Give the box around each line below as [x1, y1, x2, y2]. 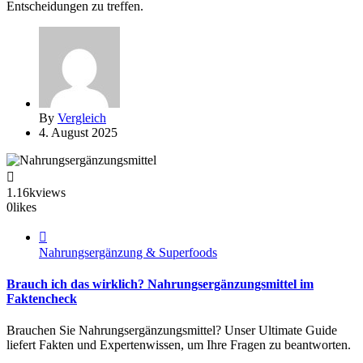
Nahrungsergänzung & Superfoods [39, 245, 217, 259]
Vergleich [58, 110, 106, 125]
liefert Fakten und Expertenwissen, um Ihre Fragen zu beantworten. [6, 338, 351, 352]
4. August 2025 [39, 125, 117, 139]
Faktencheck [6, 291, 77, 305]
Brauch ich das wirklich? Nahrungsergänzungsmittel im [6, 276, 314, 291]
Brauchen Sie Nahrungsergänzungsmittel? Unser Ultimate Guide [6, 323, 337, 338]
